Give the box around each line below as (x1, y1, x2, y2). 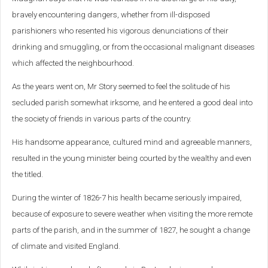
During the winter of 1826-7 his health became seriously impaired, (12, 193, 242, 203)
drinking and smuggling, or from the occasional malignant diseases (12, 42, 255, 52)
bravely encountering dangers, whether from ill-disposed (12, 10, 210, 20)
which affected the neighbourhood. (12, 59, 134, 68)
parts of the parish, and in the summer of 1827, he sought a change (12, 226, 250, 235)
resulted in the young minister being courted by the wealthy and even (12, 154, 251, 163)
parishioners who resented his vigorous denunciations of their (12, 26, 229, 36)
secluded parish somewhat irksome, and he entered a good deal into (12, 98, 252, 108)
